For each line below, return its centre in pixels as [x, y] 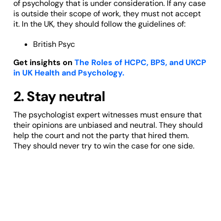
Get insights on [44, 63]
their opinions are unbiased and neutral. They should [108, 125]
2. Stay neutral [59, 97]
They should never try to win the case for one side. [104, 146]
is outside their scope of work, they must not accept [107, 14]
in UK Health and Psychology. [69, 73]
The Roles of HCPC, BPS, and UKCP [140, 63]
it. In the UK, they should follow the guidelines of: [99, 24]
